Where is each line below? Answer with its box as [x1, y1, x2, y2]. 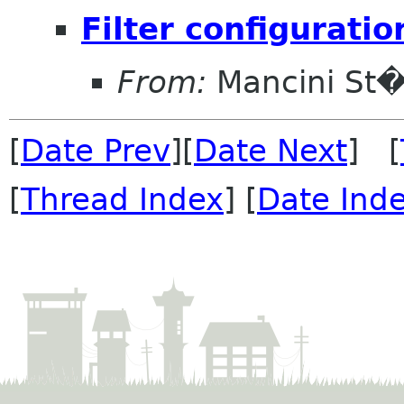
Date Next [194, 133, 347, 170]
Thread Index [21, 181, 224, 218]
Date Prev [21, 133, 170, 170]
